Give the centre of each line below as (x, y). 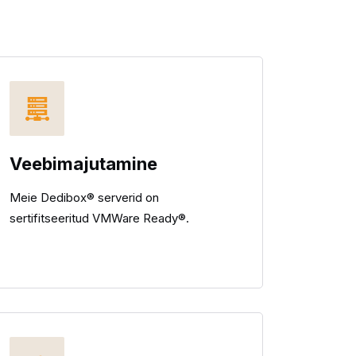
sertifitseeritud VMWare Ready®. (99, 218)
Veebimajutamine (83, 164)
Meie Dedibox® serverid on (84, 197)
